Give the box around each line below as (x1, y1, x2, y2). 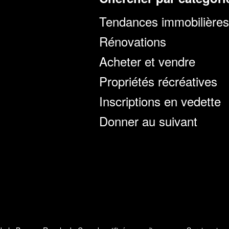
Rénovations (99, 32, 166, 50)
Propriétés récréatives (99, 72, 217, 90)
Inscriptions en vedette (99, 91, 221, 110)
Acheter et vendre (99, 52, 195, 70)
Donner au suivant (99, 111, 197, 130)
